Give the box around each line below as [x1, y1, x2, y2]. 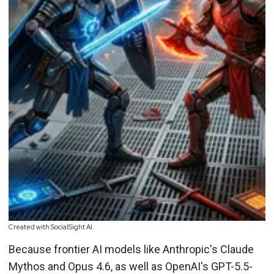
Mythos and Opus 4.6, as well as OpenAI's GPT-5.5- [9, 260, 253, 273]
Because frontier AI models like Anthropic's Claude [9, 243, 254, 256]
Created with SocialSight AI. [9, 223, 94, 231]
